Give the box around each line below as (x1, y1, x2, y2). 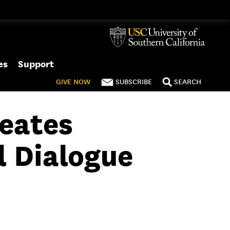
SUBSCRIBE (116, 77, 152, 86)
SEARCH (174, 77, 201, 86)
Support (18, 59, 54, 69)
